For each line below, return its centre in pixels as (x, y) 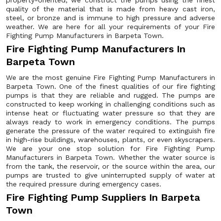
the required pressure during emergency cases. (85, 184)
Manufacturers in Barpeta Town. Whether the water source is (110, 157)
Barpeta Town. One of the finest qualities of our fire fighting (110, 86)
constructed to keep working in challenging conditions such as (110, 104)
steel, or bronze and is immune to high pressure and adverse (110, 18)
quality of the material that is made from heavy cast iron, (110, 9)
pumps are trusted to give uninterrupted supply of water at (110, 175)
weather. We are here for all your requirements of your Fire (110, 27)
